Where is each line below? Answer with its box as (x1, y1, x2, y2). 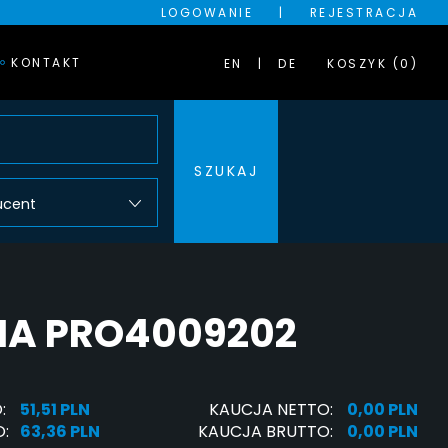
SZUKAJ (194, 161, 258, 181)
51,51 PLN (20, 398, 90, 422)
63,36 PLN (20, 420, 100, 444)
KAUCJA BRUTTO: (198, 420, 333, 444)
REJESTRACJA (309, 4, 418, 21)
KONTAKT (11, 53, 82, 71)
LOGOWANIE (160, 4, 253, 21)
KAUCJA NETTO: (209, 398, 333, 422)
